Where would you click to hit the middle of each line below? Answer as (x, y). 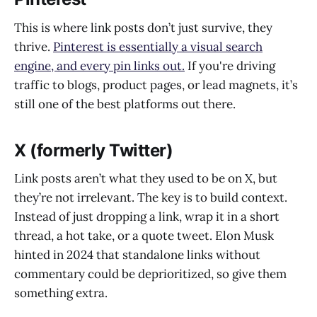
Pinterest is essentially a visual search (158, 46)
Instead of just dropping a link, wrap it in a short (147, 217)
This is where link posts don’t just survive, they (143, 27)
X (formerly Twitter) (94, 150)
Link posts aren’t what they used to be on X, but (146, 179)
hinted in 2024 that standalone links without (137, 255)
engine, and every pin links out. (99, 65)
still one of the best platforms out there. (125, 104)
